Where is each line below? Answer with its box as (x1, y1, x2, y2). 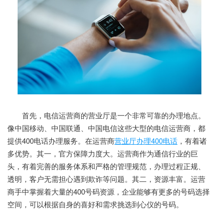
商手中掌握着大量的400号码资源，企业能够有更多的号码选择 (7, 186, 210, 197)
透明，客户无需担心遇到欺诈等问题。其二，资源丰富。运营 (7, 173, 205, 184)
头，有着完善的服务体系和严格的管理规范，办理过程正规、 (7, 160, 205, 171)
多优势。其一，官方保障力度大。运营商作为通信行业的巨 (7, 148, 198, 158)
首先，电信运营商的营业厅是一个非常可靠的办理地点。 (7, 109, 205, 120)
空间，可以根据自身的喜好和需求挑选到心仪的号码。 (7, 198, 183, 209)
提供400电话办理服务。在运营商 (7, 135, 114, 146)
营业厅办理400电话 (114, 135, 177, 146)
